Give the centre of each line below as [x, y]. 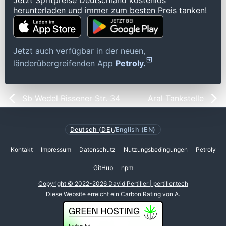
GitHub [103, 168]
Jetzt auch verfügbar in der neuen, [79, 51]
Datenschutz [97, 150]
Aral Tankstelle [176, 99]
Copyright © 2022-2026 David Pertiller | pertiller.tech [113, 184]
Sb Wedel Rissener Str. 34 [71, 99]
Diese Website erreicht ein [83, 194]
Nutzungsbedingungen [155, 150]
